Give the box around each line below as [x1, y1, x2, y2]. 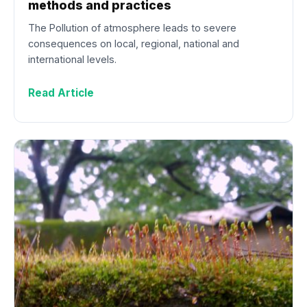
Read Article [28, 86, 94, 99]
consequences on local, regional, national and [28, 37, 239, 49]
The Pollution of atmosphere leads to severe [28, 21, 236, 34]
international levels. [28, 53, 116, 65]
